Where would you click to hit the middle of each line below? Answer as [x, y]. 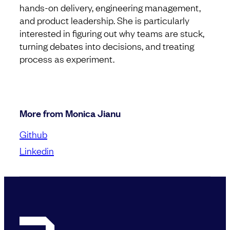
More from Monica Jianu [70, 113]
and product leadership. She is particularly [104, 20]
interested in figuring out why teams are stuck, [112, 33]
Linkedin [37, 151]
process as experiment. [67, 59]
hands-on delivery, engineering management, [110, 7]
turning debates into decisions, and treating [107, 46]
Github [33, 134]
